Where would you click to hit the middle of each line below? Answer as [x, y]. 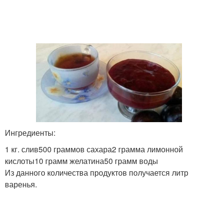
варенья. [21, 184]
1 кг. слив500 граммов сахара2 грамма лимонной [94, 149]
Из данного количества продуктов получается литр [97, 173]
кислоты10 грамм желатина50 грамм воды [82, 161]
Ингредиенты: [30, 133]
